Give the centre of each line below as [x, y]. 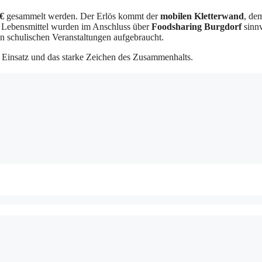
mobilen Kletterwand [202, 16]
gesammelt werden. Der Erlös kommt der [82, 16]
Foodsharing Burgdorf [196, 27]
